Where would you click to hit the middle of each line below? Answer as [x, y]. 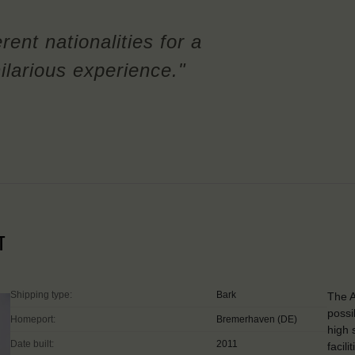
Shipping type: [41, 295]
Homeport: [33, 320]
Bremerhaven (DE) [257, 320]
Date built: [32, 344]
